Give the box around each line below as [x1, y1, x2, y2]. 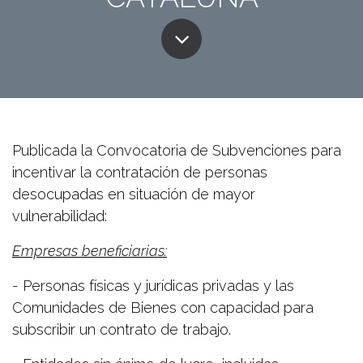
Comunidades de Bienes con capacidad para [12, 298, 314, 316]
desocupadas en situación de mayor [12, 185, 255, 203]
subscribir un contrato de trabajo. [12, 320, 231, 338]
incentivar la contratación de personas [12, 163, 267, 181]
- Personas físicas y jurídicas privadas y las [12, 276, 294, 294]
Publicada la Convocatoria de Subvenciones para [12, 141, 341, 159]
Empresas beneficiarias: [12, 241, 167, 259]
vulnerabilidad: [12, 207, 107, 224]
